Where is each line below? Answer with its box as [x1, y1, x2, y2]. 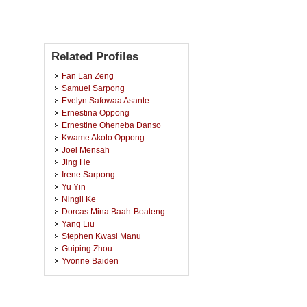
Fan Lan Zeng [62, 71, 114, 80]
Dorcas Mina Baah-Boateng [62, 207, 165, 216]
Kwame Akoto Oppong [62, 133, 145, 142]
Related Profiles [51, 50, 138, 63]
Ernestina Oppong [62, 108, 130, 117]
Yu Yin [62, 182, 86, 191]
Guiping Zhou [62, 244, 112, 253]
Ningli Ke [62, 195, 96, 204]
